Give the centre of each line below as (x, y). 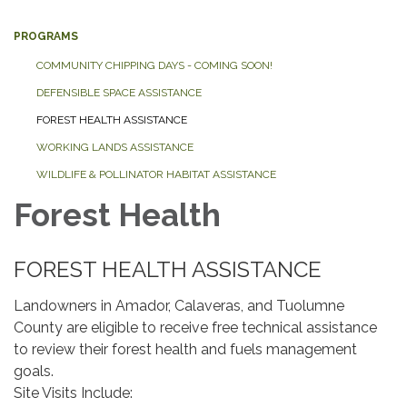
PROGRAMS (46, 36)
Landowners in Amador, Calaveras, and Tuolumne (179, 305)
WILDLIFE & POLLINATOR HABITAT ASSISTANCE (156, 174)
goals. (35, 371)
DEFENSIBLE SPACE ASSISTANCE (119, 92)
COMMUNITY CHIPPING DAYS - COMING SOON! (154, 65)
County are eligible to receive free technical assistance (195, 327)
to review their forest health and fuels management (185, 349)
